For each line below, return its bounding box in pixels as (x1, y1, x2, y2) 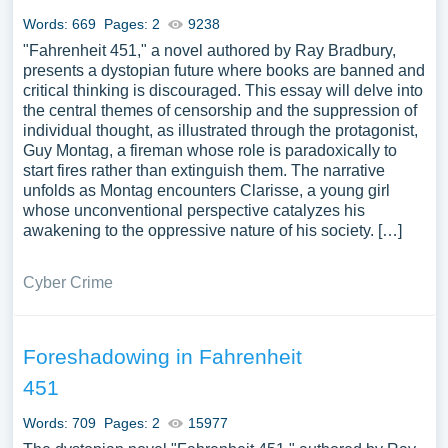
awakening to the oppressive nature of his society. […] (22, 222, 402, 239)
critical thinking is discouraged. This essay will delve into (22, 82, 423, 99)
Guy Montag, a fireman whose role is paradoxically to (22, 142, 397, 159)
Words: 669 (22, 16, 96, 32)
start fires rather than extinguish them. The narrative (22, 162, 385, 179)
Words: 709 (22, 415, 96, 431)
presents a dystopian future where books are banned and (22, 62, 425, 79)
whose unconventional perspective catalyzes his (22, 202, 365, 219)
